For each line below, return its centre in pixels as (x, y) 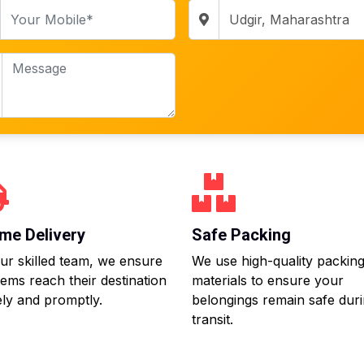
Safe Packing (241, 235)
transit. (212, 319)
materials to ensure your (268, 280)
